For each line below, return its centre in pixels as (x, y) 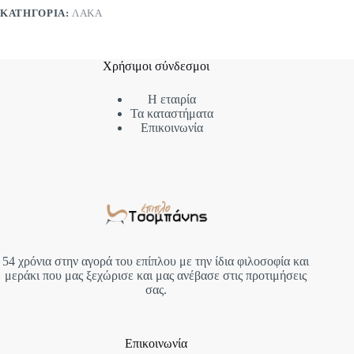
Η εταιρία (171, 100)
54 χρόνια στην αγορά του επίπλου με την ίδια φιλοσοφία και (156, 262)
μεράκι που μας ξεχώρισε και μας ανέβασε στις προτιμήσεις (156, 276)
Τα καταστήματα (171, 114)
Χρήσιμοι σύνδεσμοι (156, 66)
